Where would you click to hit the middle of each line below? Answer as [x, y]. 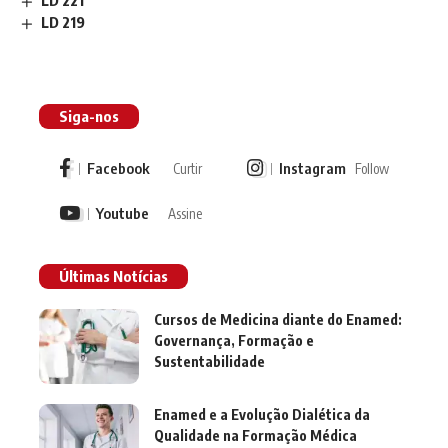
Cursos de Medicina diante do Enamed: [278, 319]
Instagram [312, 168]
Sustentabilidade [209, 361]
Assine [184, 213]
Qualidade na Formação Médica [255, 435]
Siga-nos [89, 115]
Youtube [122, 213]
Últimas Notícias [113, 275]
